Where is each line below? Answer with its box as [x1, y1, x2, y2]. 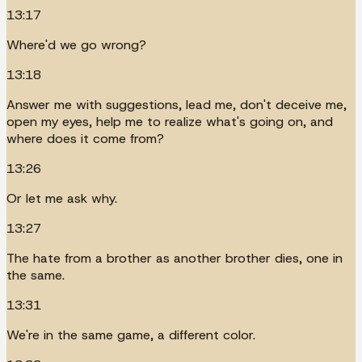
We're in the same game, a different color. [6, 326, 255, 343]
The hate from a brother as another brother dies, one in [6, 249, 343, 267]
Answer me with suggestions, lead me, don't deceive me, [6, 95, 347, 113]
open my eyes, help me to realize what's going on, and [6, 112, 333, 130]
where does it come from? [6, 129, 164, 147]
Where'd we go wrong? [6, 36, 146, 53]
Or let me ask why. [6, 189, 117, 207]
